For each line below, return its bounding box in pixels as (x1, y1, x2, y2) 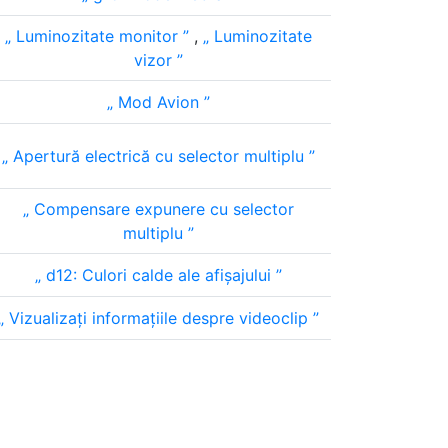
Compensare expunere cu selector (28, 199, 294, 219)
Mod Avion (112, 92, 204, 112)
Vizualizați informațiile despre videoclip (3, 308, 313, 328)
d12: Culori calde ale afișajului (40, 265, 276, 285)
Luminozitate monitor (10, 26, 183, 46)
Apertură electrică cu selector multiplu (7, 146, 309, 166)
